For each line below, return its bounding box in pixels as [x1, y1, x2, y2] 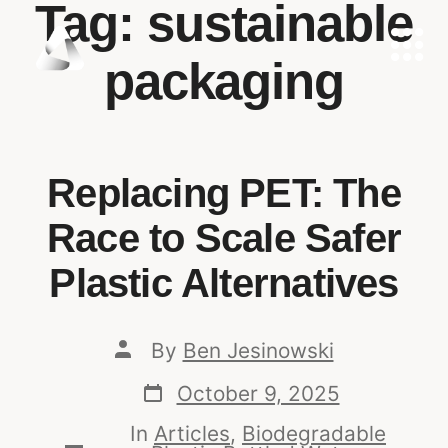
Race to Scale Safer [47, 215, 401, 260]
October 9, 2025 [176, 381, 340, 407]
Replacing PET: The [47, 170, 401, 215]
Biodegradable [242, 420, 386, 446]
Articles [154, 420, 230, 446]
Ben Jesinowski [182, 338, 334, 364]
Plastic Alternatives [49, 260, 399, 305]
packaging [103, 53, 345, 110]
